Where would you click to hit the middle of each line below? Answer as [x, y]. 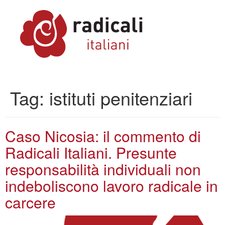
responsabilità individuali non [103, 169]
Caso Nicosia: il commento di [103, 136]
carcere [30, 202]
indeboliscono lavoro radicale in [111, 186]
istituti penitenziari [121, 98]
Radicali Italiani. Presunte [91, 152]
